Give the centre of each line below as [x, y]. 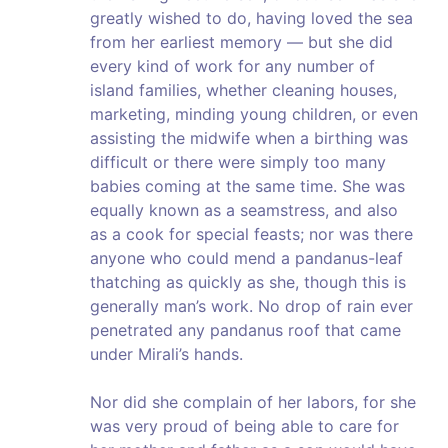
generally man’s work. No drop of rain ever [251, 306]
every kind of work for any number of [232, 66]
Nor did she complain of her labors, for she [253, 402]
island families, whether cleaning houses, [243, 90]
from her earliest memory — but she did [241, 42]
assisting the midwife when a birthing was [249, 138]
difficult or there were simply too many [238, 162]
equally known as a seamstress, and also [244, 210]
